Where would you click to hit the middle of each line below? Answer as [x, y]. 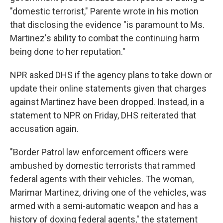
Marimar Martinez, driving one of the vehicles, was [108, 192]
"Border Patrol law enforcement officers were [99, 152]
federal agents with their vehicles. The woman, [102, 179]
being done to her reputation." [68, 52]
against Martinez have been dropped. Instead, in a [107, 102]
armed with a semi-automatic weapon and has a [104, 206]
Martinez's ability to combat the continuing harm [105, 38]
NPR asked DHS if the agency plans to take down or [111, 75]
